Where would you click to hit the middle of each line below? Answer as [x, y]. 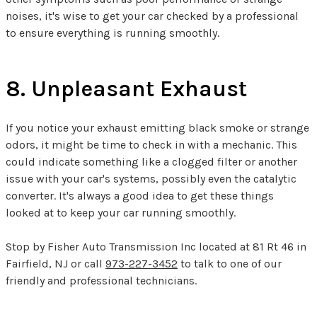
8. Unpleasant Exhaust [126, 88]
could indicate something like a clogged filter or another [151, 161]
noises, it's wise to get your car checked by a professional [152, 16]
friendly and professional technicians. [101, 280]
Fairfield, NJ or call [56, 263]
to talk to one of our [230, 263]
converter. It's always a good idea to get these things [140, 195]
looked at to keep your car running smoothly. [121, 212]
